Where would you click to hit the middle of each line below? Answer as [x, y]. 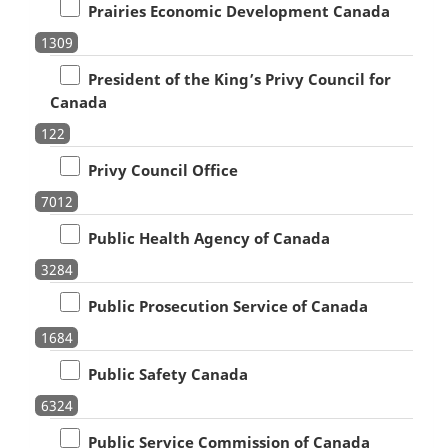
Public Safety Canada [163, 373]
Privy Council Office [158, 169]
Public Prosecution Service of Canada [223, 305]
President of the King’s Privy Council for [235, 78]
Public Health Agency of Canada [204, 237]
